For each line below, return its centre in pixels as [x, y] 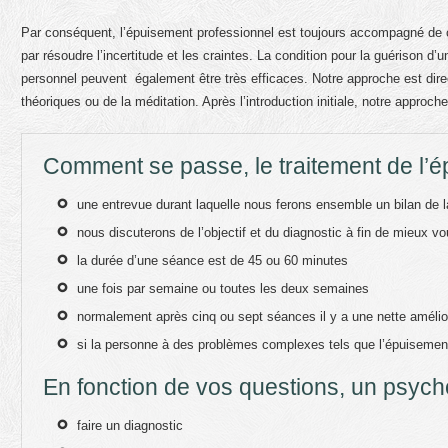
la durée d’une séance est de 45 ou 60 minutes [213, 261]
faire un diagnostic [130, 426]
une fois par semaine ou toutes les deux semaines [223, 289]
